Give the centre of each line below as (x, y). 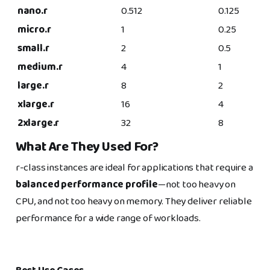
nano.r (32, 11)
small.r (33, 48)
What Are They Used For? (87, 147)
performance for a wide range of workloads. (108, 218)
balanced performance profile (86, 184)
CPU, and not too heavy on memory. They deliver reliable (133, 201)
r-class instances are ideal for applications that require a (134, 168)
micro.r (34, 30)
